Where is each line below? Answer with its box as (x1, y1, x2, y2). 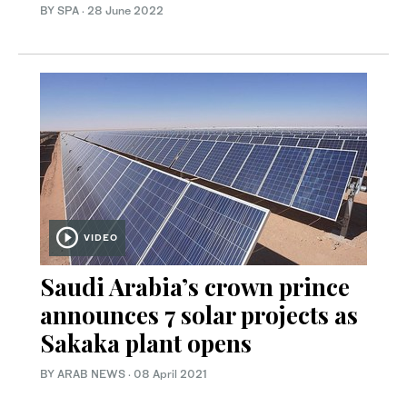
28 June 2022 (87, 4, 164, 18)
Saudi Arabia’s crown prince (40, 271, 350, 303)
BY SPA (40, 4, 82, 18)
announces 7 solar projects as (40, 299, 358, 332)
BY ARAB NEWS (40, 367, 128, 382)
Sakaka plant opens (40, 327, 252, 360)
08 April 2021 (134, 367, 207, 382)
